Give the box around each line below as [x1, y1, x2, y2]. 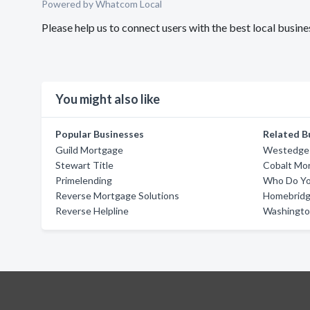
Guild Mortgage [55, 144, 123, 156]
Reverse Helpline [55, 205, 129, 217]
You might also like [55, 91, 160, 107]
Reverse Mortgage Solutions [55, 190, 179, 201]
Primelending [55, 174, 112, 186]
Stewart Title [55, 159, 113, 171]
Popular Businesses [55, 128, 144, 140]
